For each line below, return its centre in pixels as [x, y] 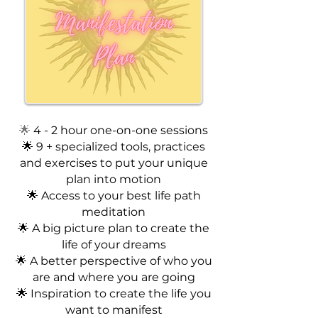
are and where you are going [114, 277]
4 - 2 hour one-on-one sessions [119, 130]
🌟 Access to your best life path [114, 196]
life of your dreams [114, 245]
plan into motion [114, 179]
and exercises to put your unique [114, 163]
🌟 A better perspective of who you [114, 261]
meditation [114, 212]
